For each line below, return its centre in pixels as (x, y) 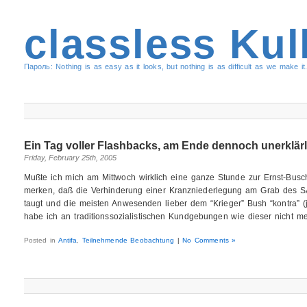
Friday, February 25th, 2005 (70, 157)
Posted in (41, 240)
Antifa (67, 240)
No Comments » (209, 240)
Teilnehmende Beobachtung (128, 240)
